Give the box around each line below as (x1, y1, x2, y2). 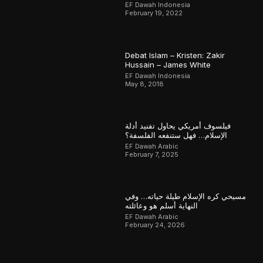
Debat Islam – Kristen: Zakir (125, 50, 225, 60)
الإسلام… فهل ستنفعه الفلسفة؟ (125, 130, 228, 140)
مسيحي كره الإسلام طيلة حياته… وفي (125, 191, 247, 201)
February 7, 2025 (125, 150, 179, 159)
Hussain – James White (125, 59, 211, 69)
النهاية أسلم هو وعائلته (125, 201, 198, 211)
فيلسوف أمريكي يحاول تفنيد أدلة (125, 121, 231, 131)
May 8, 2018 (125, 79, 164, 88)
